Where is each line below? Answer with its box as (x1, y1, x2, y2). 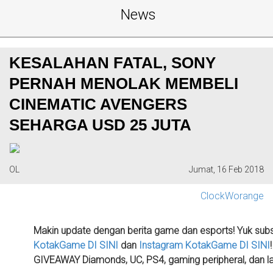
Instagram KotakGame (139, 239, 237, 251)
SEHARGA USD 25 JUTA (9, 116, 191, 134)
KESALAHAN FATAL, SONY (9, 54, 216, 72)
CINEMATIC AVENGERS (9, 96, 187, 113)
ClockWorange (200, 190, 264, 202)
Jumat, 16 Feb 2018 (189, 165, 264, 175)
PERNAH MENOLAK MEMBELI (9, 75, 238, 93)
